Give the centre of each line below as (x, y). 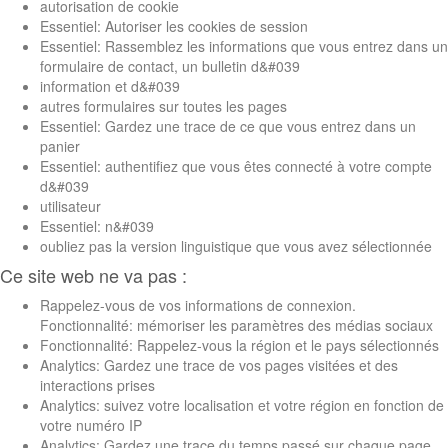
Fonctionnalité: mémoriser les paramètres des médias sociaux (236, 324)
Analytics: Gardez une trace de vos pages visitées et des (219, 364)
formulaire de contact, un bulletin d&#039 (170, 65)
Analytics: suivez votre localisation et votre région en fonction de (242, 404)
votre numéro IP (91, 424)
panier (60, 145)
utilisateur (70, 205)
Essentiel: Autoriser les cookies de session (174, 25)
